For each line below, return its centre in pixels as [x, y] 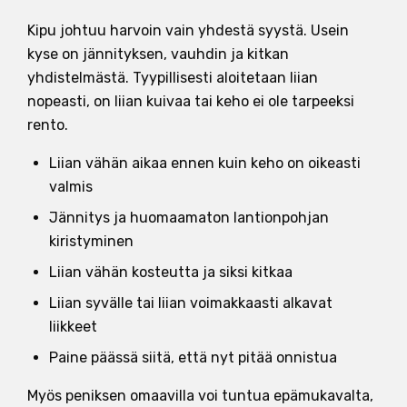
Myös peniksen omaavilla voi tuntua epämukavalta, [200, 395]
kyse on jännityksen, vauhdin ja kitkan [158, 54]
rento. [48, 124]
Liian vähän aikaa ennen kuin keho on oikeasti [205, 163]
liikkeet [73, 326]
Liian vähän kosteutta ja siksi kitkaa [171, 272]
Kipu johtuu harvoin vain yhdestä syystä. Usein [188, 30]
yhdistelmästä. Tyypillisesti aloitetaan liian [173, 77]
